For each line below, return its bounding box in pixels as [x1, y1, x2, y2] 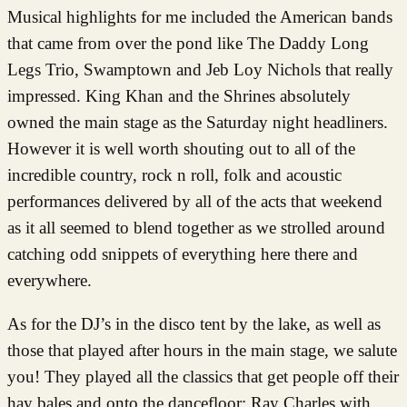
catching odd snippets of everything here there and [7, 243, 358, 263]
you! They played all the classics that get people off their [7, 366, 399, 386]
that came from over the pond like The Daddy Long [7, 33, 369, 53]
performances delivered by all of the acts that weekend [7, 191, 382, 211]
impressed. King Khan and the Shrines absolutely [7, 85, 351, 105]
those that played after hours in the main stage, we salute [7, 340, 397, 360]
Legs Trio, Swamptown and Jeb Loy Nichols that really [7, 59, 393, 79]
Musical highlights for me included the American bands [7, 6, 392, 26]
